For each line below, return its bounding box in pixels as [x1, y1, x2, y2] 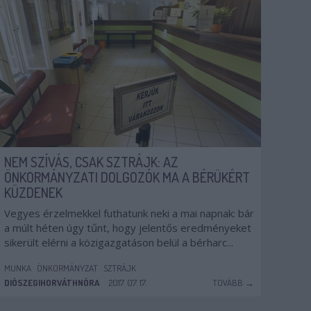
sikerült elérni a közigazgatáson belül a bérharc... [4, 235, 233, 249]
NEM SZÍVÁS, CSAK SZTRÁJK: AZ [4, 153, 178, 171]
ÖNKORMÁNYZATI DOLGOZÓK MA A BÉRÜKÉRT [4, 168, 250, 186]
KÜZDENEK [4, 183, 62, 201]
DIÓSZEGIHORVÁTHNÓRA [4, 277, 99, 288]
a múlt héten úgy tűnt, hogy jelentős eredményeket [4, 221, 251, 235]
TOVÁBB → [212, 277, 254, 288]
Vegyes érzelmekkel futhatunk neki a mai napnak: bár [4, 206, 254, 220]
